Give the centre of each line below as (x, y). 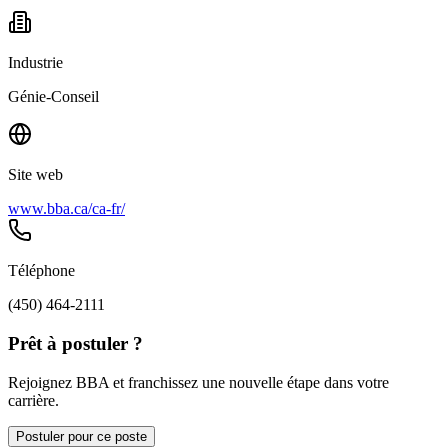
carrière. (33, 400)
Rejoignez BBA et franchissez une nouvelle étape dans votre (198, 382)
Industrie (35, 63)
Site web (35, 175)
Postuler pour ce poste (81, 436)
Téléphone (41, 271)
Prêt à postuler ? (75, 344)
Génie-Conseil (53, 97)
